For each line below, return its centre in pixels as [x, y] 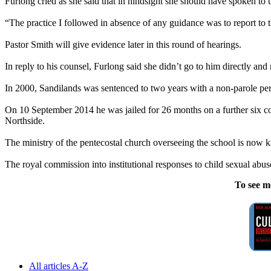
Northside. [25, 120]
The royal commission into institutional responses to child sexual [129, 164]
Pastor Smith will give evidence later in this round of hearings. [123, 44]
